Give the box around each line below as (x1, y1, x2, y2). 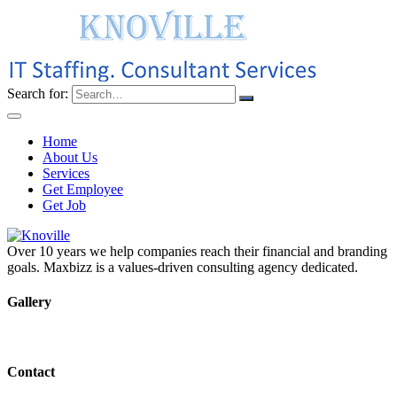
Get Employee (43, 182, 123, 197)
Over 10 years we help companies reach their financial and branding (7, 244, 387, 259)
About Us (43, 150, 97, 165)
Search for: (7, 86, 68, 101)
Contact (7, 363, 55, 379)
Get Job (43, 198, 86, 213)
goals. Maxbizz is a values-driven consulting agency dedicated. (7, 260, 358, 275)
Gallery (7, 294, 51, 310)
